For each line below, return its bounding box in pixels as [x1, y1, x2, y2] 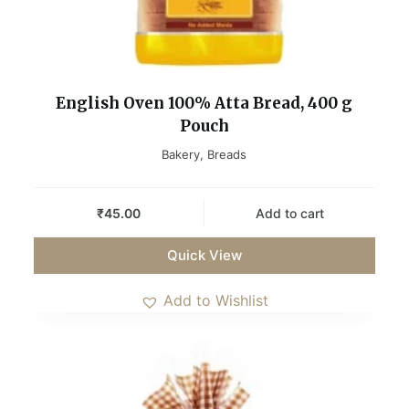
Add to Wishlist [163, 291, 268, 310]
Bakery [162, 147, 201, 163]
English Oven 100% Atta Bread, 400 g [56, 93, 353, 114]
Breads [207, 147, 247, 163]
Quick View [166, 246, 242, 265]
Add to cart [256, 204, 325, 221]
